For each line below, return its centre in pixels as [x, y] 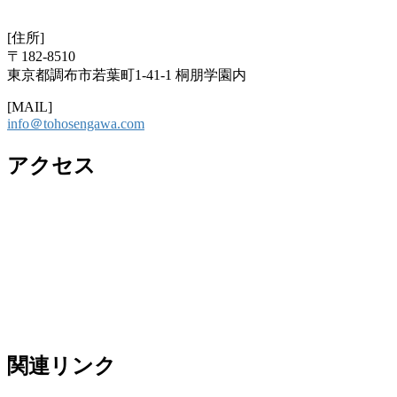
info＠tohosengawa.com [76, 123]
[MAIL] [30, 106]
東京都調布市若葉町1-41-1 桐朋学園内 [127, 74]
